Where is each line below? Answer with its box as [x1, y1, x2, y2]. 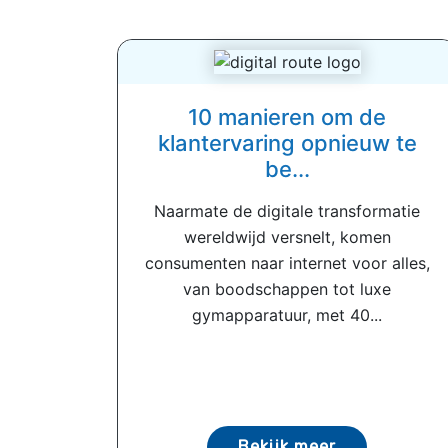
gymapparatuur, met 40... [192, 305, 382, 326]
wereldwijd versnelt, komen [183, 227, 391, 248]
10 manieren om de [188, 104, 386, 131]
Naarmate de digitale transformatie [154, 201, 420, 222]
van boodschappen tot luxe [183, 279, 391, 300]
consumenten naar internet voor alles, [144, 253, 430, 274]
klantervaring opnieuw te [157, 130, 417, 157]
